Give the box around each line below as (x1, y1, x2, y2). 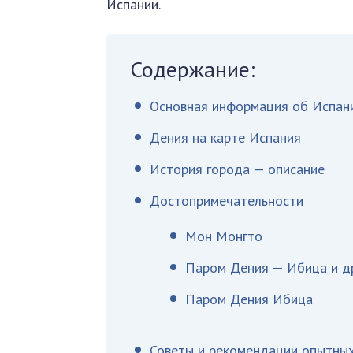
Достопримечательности (150, 191, 304, 210)
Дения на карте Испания (150, 128, 302, 147)
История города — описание (150, 160, 325, 178)
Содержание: (130, 54, 256, 84)
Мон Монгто (185, 227, 263, 245)
